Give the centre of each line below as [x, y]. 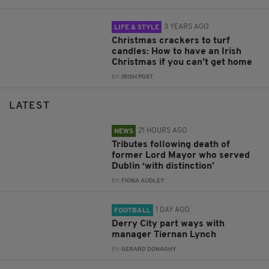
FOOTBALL [133, 211]
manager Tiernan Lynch [165, 235]
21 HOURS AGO [163, 131]
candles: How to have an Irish [177, 52]
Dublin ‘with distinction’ [163, 167]
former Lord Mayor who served [181, 156]
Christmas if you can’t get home [182, 63]
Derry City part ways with [168, 224]
